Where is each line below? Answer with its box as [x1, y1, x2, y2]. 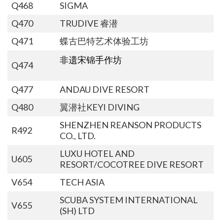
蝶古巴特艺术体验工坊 [59, 35, 148, 46]
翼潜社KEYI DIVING [59, 101, 140, 112]
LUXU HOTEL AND [59, 147, 135, 159]
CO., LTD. [59, 130, 96, 141]
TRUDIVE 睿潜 [59, 17, 118, 29]
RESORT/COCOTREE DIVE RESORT [59, 158, 204, 170]
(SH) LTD [59, 205, 95, 216]
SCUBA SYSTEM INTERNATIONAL [59, 194, 198, 205]
